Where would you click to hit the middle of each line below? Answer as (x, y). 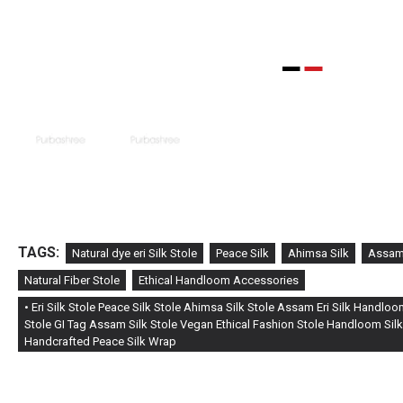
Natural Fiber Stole (72, 281)
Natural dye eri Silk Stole (134, 253)
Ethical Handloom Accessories (219, 281)
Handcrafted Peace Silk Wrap (100, 342)
